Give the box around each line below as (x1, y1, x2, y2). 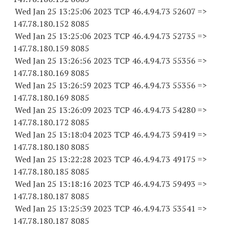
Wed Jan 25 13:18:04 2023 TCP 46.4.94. (13, 129, 161, 140)
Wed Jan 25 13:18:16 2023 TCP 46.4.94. (13, 178, 161, 189)
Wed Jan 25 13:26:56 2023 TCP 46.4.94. (13, 55, 161, 66)
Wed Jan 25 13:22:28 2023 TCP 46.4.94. (13, 154, 161, 165)
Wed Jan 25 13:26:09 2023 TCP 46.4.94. (13, 104, 161, 116)
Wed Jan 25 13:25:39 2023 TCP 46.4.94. (13, 203, 161, 214)
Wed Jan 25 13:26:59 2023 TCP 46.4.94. (13, 80, 161, 91)
